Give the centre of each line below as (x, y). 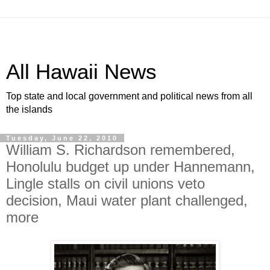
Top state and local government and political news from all (129, 96)
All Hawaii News (81, 72)
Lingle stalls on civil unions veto (105, 184)
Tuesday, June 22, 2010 (62, 138)
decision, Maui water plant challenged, (127, 200)
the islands (29, 109)
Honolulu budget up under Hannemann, (130, 167)
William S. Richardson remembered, (121, 150)
